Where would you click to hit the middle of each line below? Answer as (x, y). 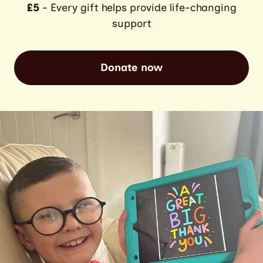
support (131, 24)
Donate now (131, 68)
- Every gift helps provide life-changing (138, 8)
